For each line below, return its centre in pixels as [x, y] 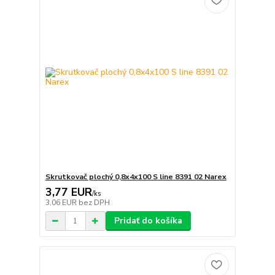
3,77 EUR [68, 192]
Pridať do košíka [148, 221]
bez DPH [94, 203]
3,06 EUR [62, 203]
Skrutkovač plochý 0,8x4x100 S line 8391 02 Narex [136, 177]
